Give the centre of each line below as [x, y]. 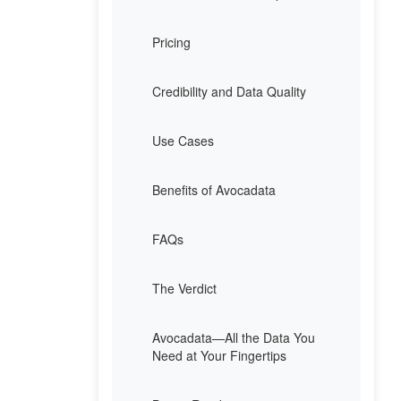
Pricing [171, 43]
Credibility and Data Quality [229, 92]
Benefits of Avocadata [214, 190]
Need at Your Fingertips [219, 356]
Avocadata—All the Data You [234, 338]
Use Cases [183, 141]
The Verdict [184, 289]
